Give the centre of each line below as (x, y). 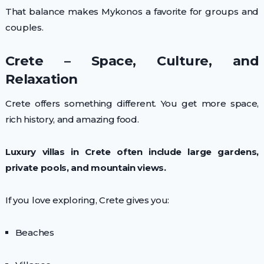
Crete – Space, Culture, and (132, 60)
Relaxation (41, 79)
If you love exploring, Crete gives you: (87, 200)
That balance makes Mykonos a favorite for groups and (132, 11)
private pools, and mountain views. (85, 167)
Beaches (34, 232)
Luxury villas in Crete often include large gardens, (132, 151)
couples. (24, 27)
